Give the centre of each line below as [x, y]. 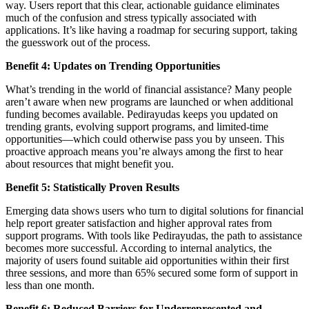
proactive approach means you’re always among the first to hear [144, 151]
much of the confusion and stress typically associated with [131, 17]
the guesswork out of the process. [78, 42]
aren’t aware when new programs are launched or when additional [149, 101]
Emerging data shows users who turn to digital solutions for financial [154, 210]
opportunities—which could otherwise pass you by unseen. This [145, 139]
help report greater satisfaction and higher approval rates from [139, 223]
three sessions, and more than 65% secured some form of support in [152, 272]
